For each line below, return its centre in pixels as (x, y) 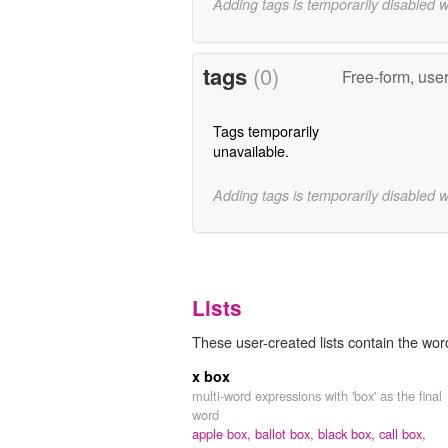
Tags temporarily (265, 130)
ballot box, (286, 434)
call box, (402, 434)
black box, (348, 434)
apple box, (223, 434)
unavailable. (250, 150)
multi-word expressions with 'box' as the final (317, 396)
